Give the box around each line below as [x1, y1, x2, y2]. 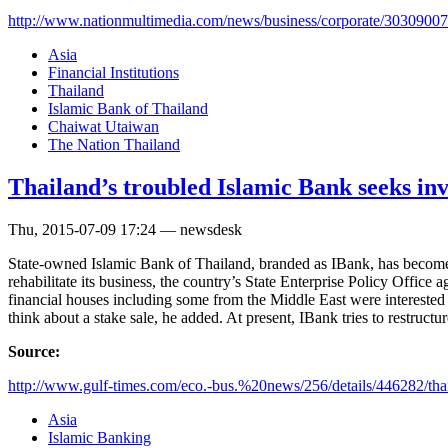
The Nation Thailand [48, 136, 180, 154]
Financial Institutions [48, 64, 179, 82]
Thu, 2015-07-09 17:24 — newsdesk [8, 220, 242, 238]
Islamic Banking [48, 428, 151, 446]
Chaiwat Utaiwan [48, 118, 159, 136]
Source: [8, 342, 64, 360]
